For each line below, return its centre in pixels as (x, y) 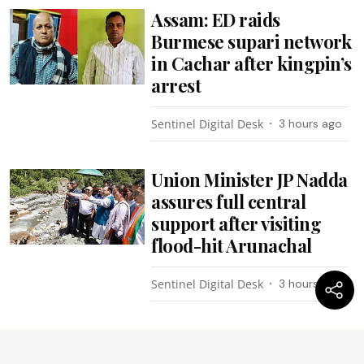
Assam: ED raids (216, 19)
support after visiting (236, 223)
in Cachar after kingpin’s (251, 63)
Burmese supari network (251, 41)
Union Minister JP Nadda (249, 179)
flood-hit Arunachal (232, 245)
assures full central (229, 201)
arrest (176, 85)
